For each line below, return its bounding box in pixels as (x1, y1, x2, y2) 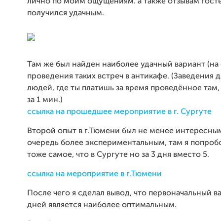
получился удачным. (27, 9, 106, 17)
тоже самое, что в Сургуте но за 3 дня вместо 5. (27, 150, 211, 159)
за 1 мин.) (27, 96, 63, 104)
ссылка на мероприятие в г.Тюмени (27, 170, 162, 178)
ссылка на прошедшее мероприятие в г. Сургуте (27, 108, 212, 116)
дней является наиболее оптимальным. (27, 201, 177, 209)
